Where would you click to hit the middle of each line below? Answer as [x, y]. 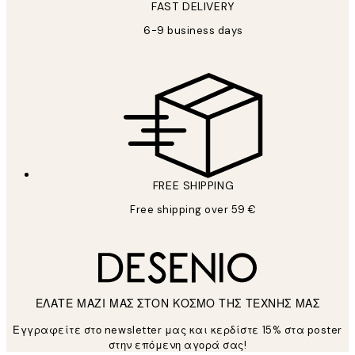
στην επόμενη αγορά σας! [177, 345]
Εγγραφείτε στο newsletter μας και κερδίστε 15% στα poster [177, 330]
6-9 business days [193, 30]
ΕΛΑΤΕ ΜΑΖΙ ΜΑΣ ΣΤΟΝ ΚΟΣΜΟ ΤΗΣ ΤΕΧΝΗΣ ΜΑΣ [177, 303]
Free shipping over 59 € [193, 209]
